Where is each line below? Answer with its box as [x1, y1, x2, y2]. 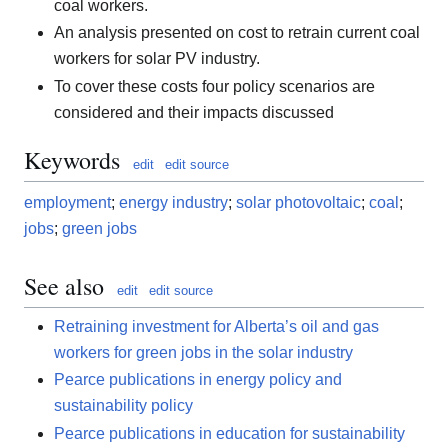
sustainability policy [54, 397, 193, 415]
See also [24, 269, 104, 302]
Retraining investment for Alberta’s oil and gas [54, 317, 379, 335]
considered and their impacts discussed [54, 103, 334, 121]
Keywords [24, 143, 120, 176]
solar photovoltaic [236, 193, 361, 211]
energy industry [119, 193, 228, 211]
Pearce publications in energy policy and [54, 371, 342, 389]
